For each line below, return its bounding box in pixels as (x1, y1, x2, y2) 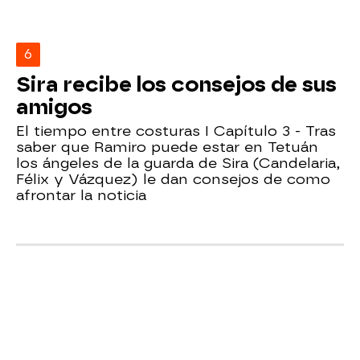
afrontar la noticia (16, 186, 146, 203)
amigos (16, 94, 92, 119)
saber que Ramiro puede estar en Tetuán (16, 137, 318, 155)
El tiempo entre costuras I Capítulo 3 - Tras (16, 121, 336, 139)
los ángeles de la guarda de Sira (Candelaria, (16, 153, 340, 171)
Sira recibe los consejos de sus (16, 72, 337, 96)
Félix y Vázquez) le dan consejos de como (16, 170, 330, 187)
